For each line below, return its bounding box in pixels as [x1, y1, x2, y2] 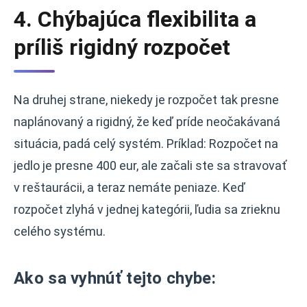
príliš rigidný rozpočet [14, 34, 230, 60]
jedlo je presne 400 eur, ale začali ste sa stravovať [14, 158, 286, 173]
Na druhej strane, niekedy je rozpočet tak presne [14, 93, 279, 107]
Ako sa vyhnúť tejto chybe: [14, 269, 216, 288]
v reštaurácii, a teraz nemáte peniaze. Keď [14, 180, 245, 195]
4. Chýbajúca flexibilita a [14, 6, 256, 32]
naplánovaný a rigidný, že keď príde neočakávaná [14, 114, 280, 129]
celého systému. [14, 224, 106, 238]
